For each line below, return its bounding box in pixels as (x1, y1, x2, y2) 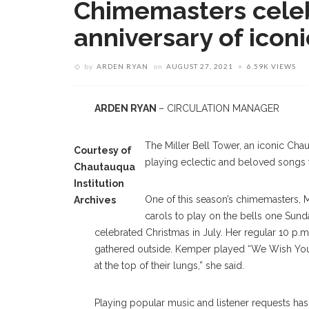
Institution (74, 178, 124, 189)
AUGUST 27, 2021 (166, 62, 233, 70)
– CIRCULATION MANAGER (159, 103, 279, 114)
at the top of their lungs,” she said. (94, 260, 244, 271)
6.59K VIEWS (247, 62, 296, 70)
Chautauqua (74, 161, 135, 172)
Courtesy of (74, 145, 132, 156)
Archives (74, 195, 116, 206)
